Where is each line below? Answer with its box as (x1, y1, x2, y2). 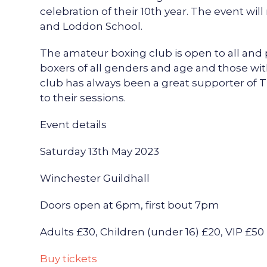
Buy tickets (40, 253, 97, 265)
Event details (40, 119, 107, 131)
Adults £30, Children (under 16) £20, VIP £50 (40, 226, 264, 238)
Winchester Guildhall (40, 172, 150, 184)
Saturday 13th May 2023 (40, 145, 159, 157)
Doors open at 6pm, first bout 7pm (40, 199, 219, 211)
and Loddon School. (40, 20, 142, 32)
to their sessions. (40, 92, 126, 104)
